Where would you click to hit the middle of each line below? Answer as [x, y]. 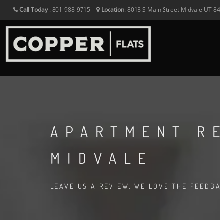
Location [112, 10]
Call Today [33, 10]
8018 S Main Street [154, 10]
